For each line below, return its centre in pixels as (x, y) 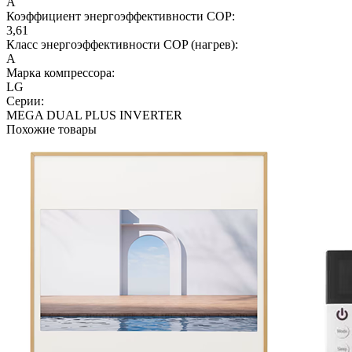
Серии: (25, 101)
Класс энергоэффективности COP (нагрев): (122, 44)
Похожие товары (51, 129)
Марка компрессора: (60, 72)
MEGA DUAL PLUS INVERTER (94, 115)
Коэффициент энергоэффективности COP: (121, 16)
